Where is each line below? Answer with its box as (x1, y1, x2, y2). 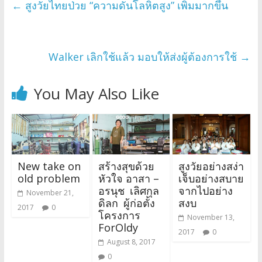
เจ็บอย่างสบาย (178, 171, 244, 186)
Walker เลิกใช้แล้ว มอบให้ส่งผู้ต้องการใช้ (49, 49, 240, 64)
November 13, (187, 212, 235, 223)
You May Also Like (33, 82, 159, 104)
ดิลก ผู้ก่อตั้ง (98, 196, 155, 211)
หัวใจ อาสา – (98, 171, 159, 186)
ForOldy (98, 220, 138, 235)
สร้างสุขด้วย (98, 159, 154, 174)
